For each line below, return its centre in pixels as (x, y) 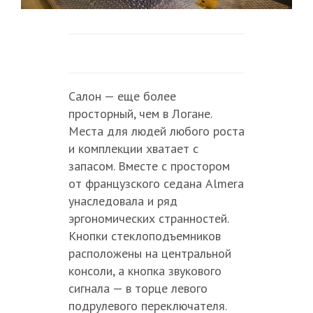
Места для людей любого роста (156, 131)
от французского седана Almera (156, 184)
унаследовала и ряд (123, 201)
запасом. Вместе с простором (149, 166)
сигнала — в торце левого (138, 289)
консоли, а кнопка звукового (145, 271)
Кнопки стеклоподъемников (144, 236)
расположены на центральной (150, 254)
